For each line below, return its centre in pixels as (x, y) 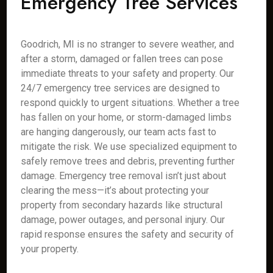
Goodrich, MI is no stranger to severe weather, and (128, 44)
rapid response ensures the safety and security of (128, 234)
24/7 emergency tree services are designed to (121, 88)
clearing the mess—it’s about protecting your (115, 190)
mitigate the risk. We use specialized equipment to (129, 147)
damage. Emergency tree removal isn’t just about (124, 176)
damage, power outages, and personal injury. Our (123, 220)
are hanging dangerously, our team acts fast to (119, 132)
